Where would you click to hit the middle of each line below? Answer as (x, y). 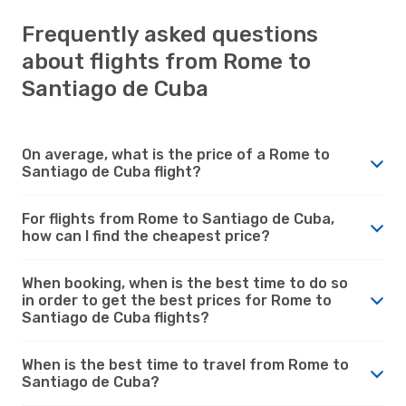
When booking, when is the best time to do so (185, 283)
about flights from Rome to (166, 61)
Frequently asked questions (170, 34)
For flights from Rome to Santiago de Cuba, (178, 218)
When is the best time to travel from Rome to (185, 364)
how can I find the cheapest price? (146, 236)
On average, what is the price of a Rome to (176, 154)
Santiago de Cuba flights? (116, 317)
